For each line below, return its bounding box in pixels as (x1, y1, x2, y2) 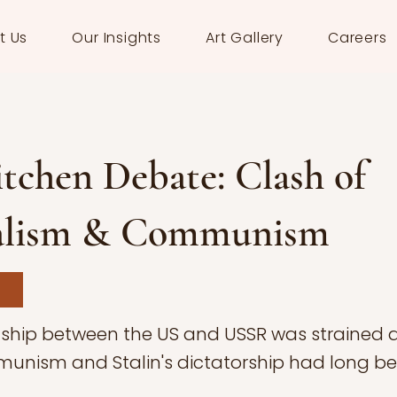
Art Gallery (206, 27, 284, 48)
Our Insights (72, 27, 162, 48)
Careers (328, 27, 387, 48)
